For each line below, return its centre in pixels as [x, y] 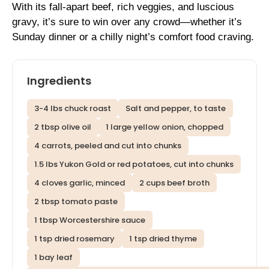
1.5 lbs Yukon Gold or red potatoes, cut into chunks [134, 165]
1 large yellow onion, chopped [165, 127]
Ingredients [59, 81]
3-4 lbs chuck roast [73, 109]
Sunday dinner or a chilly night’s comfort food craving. [133, 37]
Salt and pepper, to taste [176, 109]
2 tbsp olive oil [63, 127]
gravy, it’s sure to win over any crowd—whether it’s [127, 22]
